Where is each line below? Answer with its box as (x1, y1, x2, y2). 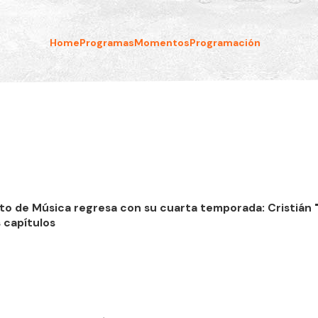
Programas (79, 35, 135, 49)
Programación (190, 35, 261, 49)
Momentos (134, 35, 190, 49)
